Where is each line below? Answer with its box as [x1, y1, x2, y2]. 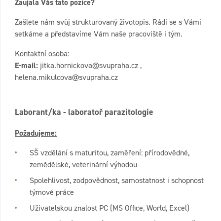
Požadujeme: [15, 127, 57, 138]
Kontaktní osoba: [15, 48, 69, 59]
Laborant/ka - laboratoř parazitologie [15, 106, 153, 118]
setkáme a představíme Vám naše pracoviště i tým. [15, 29, 183, 39]
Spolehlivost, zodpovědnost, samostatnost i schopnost [30, 175, 204, 185]
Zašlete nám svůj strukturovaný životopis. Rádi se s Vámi [15, 17, 201, 28]
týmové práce [30, 186, 74, 197]
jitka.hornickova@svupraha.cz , [38, 60, 142, 71]
